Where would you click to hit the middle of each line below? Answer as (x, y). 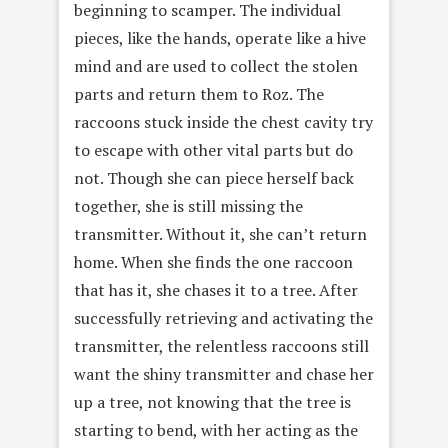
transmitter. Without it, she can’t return (220, 234)
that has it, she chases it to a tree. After (216, 290)
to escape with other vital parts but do (213, 150)
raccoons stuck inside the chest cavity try (223, 122)
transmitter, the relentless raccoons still (221, 346)
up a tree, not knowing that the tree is (212, 402)
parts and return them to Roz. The (199, 94)
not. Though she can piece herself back (214, 178)
